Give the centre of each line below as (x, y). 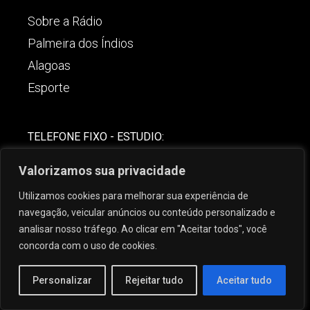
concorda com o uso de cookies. (88, 246)
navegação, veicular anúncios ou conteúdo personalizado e (147, 212)
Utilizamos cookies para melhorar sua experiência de (134, 196)
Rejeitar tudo (154, 280)
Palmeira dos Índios (81, 44)
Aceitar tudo (244, 280)
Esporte (49, 88)
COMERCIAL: (59, 183)
